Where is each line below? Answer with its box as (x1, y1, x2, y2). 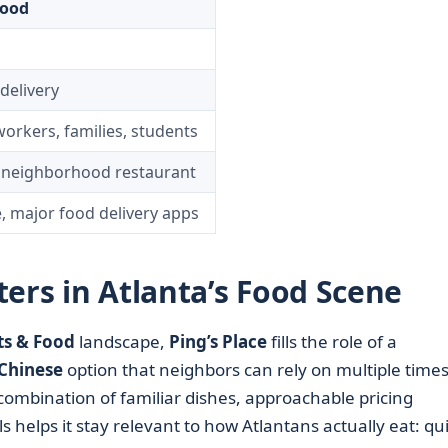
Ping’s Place (168, 330, 267, 353)
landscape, (74, 330, 169, 353)
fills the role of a (266, 330, 397, 353)
